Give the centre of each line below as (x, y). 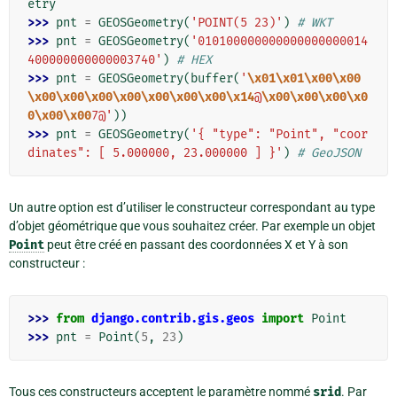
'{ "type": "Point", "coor (279, 135)
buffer (212, 79)
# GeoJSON (329, 153)
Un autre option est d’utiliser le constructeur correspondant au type (192, 208)
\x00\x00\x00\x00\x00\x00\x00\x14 (141, 97)
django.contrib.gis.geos (173, 319)
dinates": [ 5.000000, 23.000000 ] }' (155, 153)
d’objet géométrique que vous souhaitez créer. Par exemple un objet (192, 226)
